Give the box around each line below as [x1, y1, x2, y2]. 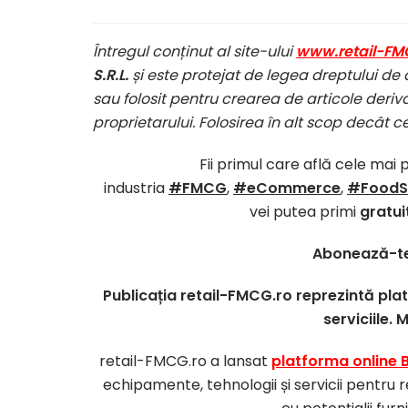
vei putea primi [250, 200, 360, 222]
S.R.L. [93, 64, 132, 86]
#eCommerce [233, 177, 341, 199]
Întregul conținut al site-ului [93, 40, 296, 62]
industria [104, 177, 168, 199]
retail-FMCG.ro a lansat [99, 350, 271, 372]
